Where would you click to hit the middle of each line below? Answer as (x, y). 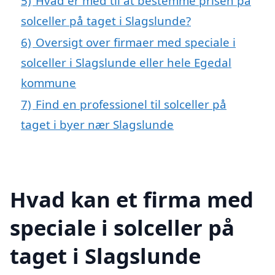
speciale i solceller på (122, 227)
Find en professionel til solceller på (131, 104)
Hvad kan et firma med (132, 199)
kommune (48, 82)
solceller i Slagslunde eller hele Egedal (126, 62)
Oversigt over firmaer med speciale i (136, 42)
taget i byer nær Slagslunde (97, 124)
